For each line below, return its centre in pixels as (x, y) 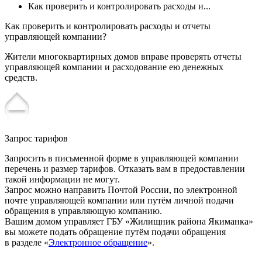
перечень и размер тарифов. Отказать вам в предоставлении (125, 168)
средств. (21, 77)
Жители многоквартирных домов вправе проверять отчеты (123, 56)
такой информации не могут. (62, 179)
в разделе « (27, 242)
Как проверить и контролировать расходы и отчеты (108, 26)
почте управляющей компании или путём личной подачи (119, 200)
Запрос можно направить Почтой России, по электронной (121, 189)
